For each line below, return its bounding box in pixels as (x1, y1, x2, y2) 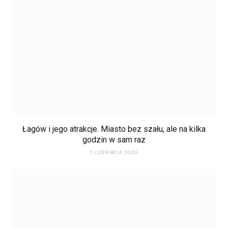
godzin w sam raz (82, 134, 146, 145)
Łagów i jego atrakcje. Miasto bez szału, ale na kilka (22, 124, 206, 134)
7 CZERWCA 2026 (90, 149, 138, 155)
